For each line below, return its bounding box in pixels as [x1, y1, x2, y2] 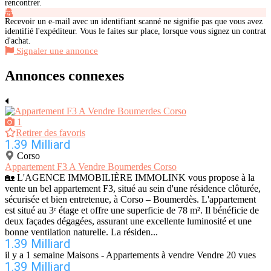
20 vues [226, 250, 256, 261]
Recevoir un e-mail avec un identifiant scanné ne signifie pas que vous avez [5, 16, 263, 26]
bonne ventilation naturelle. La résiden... [5, 227, 158, 238]
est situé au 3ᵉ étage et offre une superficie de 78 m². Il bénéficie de [5, 205, 259, 216]
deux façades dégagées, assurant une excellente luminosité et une [5, 216, 252, 227]
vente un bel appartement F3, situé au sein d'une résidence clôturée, [5, 183, 261, 194]
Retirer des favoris [16, 128, 85, 139]
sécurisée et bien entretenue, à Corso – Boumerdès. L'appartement [5, 194, 256, 205]
